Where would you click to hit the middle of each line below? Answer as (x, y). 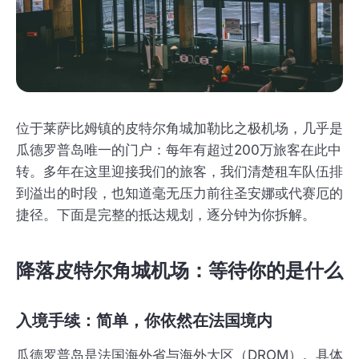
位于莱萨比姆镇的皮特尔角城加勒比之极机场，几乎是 (179, 129)
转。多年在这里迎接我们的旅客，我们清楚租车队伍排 (179, 172)
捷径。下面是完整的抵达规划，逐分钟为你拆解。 (166, 215)
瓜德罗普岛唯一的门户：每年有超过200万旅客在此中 (179, 150)
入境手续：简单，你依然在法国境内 (144, 321)
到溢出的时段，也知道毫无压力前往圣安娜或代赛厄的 (179, 194)
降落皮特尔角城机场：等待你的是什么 (179, 271)
